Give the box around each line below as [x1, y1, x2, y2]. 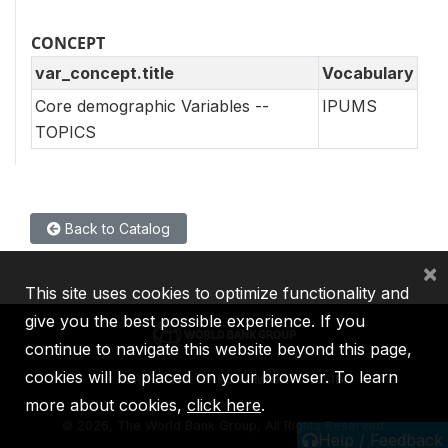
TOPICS [35, 121, 96, 142]
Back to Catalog [61, 219, 170, 237]
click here [187, 395, 261, 415]
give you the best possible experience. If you [25, 311, 365, 331]
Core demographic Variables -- [35, 95, 269, 116]
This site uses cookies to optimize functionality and [25, 283, 409, 303]
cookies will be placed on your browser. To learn [25, 367, 398, 387]
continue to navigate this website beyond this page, [25, 339, 412, 359]
